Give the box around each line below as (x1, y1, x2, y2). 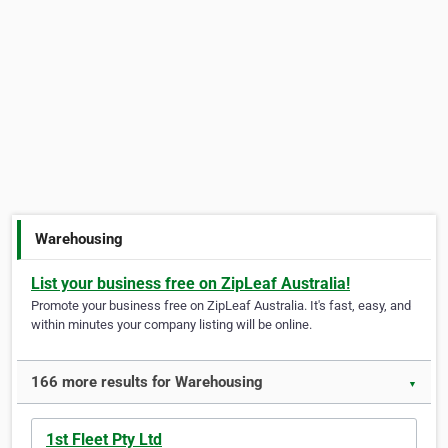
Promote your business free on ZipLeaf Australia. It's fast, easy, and (31, 298, 411, 314)
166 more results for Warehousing (31, 373, 263, 392)
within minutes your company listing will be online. (31, 317, 312, 333)
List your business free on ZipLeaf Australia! (31, 274, 350, 294)
